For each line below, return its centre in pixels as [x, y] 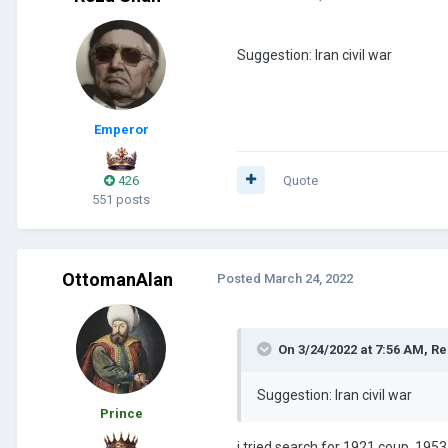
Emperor [121, 129]
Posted [240, 278]
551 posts [121, 199]
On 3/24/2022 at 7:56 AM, [354, 349]
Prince [121, 413]
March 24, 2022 [308, 278]
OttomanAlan [117, 279]
